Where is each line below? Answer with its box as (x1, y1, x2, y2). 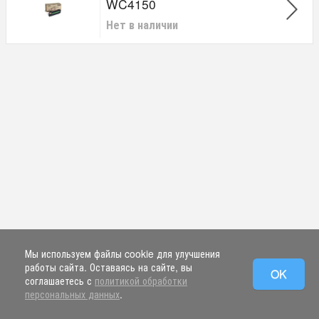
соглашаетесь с (25, 273, 95, 288)
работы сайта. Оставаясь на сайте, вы (25, 260, 192, 274)
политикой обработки (95, 273, 187, 288)
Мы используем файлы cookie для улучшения (25, 246, 220, 261)
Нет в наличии (106, 16, 178, 33)
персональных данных (25, 287, 120, 301)
